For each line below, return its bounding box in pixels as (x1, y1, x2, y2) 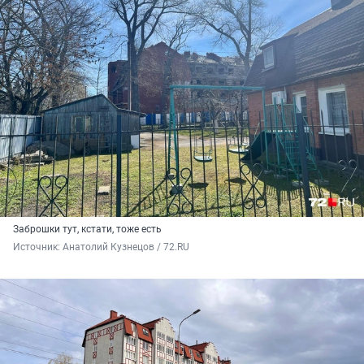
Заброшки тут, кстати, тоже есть (13, 223, 162, 236)
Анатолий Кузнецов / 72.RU (63, 241, 189, 253)
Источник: (13, 241, 63, 253)
